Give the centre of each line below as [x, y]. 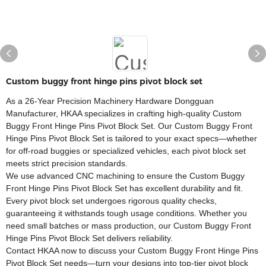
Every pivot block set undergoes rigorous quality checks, [111, 201]
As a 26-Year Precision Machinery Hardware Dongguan [110, 101]
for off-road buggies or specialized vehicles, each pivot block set [126, 151]
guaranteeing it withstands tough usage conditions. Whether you [126, 213]
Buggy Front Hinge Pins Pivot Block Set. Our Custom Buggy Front [129, 126]
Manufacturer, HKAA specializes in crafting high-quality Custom [124, 113]
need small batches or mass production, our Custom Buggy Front [129, 226]
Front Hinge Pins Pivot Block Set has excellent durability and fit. [124, 188]
